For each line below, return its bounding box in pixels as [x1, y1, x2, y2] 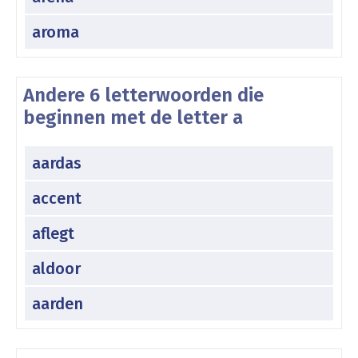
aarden [32, 293, 83, 313]
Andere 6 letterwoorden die [23, 83, 264, 106]
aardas [32, 153, 82, 173]
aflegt [32, 223, 74, 243]
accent [32, 188, 82, 208]
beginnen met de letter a [23, 105, 243, 129]
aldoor [32, 258, 81, 278]
